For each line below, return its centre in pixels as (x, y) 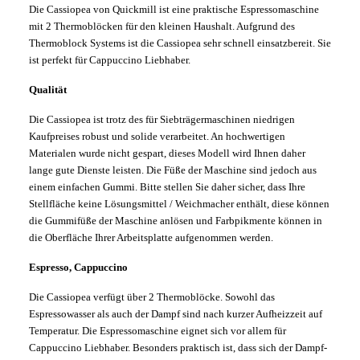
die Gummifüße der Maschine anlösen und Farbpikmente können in (176, 221)
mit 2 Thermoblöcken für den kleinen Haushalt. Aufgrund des (162, 27)
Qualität (48, 90)
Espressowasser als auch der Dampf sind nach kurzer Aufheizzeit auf (176, 314)
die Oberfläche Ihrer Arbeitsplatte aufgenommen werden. (153, 238)
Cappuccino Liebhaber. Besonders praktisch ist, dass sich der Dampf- (178, 348)
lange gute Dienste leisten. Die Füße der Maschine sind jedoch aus (173, 170)
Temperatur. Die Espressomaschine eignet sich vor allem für (157, 331)
